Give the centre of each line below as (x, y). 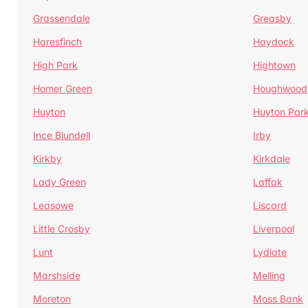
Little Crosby (62, 229)
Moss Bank (278, 299)
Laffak (268, 182)
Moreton (52, 299)
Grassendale (62, 18)
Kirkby (47, 158)
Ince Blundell (62, 135)
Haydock (274, 42)
